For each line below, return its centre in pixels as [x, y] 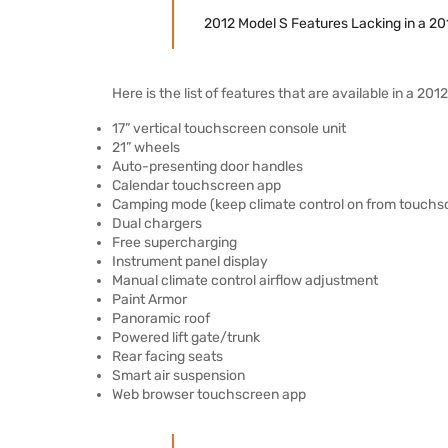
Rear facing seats [167, 356]
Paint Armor [149, 299]
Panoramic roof [161, 318]
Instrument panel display [190, 261]
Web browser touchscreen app [209, 394]
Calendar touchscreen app [196, 185]
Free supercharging [174, 242]
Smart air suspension [178, 375]
